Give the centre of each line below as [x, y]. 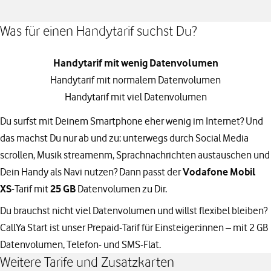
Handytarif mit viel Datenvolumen [135, 97]
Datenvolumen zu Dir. [121, 189]
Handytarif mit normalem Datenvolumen [135, 80]
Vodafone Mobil [219, 172]
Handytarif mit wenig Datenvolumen [135, 63]
